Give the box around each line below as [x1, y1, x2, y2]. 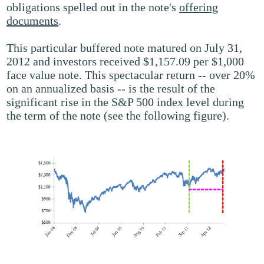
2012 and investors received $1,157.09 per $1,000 [6, 55, 245, 68]
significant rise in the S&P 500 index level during [6, 95, 245, 108]
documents [6, 14, 59, 27]
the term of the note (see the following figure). [6, 109, 230, 122]
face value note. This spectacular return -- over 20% [6, 68, 256, 81]
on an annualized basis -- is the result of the [6, 82, 216, 95]
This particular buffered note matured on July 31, [6, 41, 243, 54]
